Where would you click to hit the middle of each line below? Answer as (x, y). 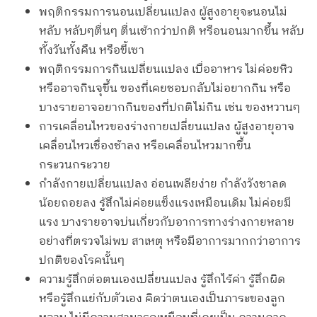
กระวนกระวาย (75, 166)
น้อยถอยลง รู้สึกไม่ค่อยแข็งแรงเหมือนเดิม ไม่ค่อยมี (165, 204)
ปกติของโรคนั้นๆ (82, 261)
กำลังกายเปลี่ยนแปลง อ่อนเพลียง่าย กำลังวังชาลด (163, 185)
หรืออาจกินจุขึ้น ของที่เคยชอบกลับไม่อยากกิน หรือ (165, 89)
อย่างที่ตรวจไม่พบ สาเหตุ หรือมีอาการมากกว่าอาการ (170, 242)
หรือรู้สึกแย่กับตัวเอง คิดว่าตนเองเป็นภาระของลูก (162, 299)
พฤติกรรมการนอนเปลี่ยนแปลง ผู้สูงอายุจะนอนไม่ (163, 13)
